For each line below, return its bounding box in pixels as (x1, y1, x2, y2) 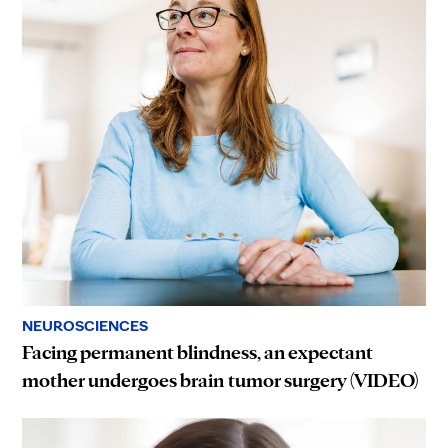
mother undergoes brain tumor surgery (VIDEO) (22, 367, 422, 392)
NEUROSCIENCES (22, 315, 148, 335)
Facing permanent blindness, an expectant (22, 339, 373, 364)
